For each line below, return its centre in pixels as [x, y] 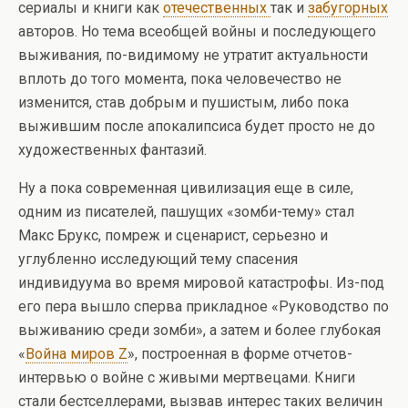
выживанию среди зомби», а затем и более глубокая [199, 331]
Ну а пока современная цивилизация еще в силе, [186, 189]
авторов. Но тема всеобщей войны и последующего [197, 32]
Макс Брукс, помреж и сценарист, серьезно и [173, 236]
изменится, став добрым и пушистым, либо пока [184, 103]
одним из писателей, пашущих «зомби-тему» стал [186, 212]
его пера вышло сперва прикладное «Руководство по [204, 307]
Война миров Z [76, 354]
